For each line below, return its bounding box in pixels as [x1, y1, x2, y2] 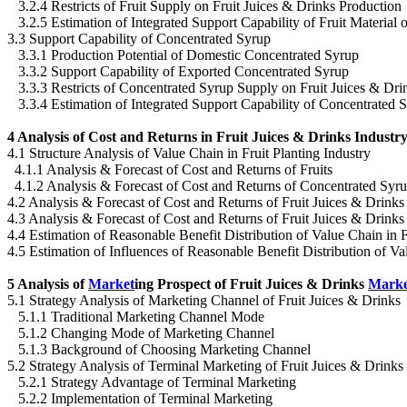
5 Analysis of [7, 275, 88, 292]
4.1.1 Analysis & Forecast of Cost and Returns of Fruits [7, 161, 333, 177]
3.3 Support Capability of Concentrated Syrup [7, 30, 271, 46]
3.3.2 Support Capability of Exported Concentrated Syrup [7, 63, 349, 79]
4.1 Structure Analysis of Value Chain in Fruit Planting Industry [7, 144, 371, 161]
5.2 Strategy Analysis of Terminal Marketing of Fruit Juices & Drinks [7, 357, 403, 373]
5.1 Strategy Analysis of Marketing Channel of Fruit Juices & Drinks [7, 292, 401, 308]
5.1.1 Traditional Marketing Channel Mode [7, 308, 264, 324]
